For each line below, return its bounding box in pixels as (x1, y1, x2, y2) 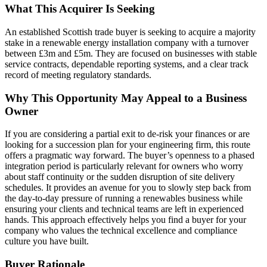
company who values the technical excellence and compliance (5, 225, 237, 236)
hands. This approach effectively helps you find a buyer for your (5, 215, 246, 225)
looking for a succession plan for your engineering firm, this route (5, 139, 250, 150)
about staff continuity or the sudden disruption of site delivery (5, 172, 235, 182)
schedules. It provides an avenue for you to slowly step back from (5, 182, 251, 193)
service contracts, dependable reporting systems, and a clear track (5, 58, 249, 69)
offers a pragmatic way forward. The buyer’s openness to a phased (5, 150, 254, 161)
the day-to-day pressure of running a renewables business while (5, 193, 243, 204)
